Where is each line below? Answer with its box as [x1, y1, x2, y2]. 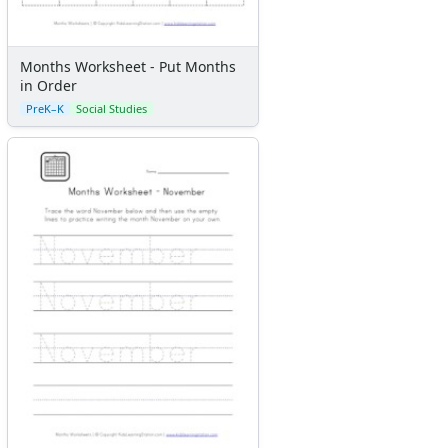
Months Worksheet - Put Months [20, 56, 236, 76]
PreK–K [26, 100, 64, 116]
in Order [20, 75, 77, 95]
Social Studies [76, 100, 147, 116]
